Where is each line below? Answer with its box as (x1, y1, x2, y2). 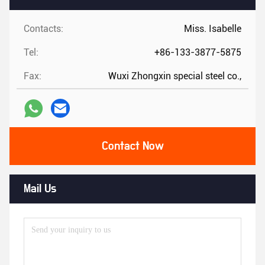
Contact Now (101, 140, 164, 152)
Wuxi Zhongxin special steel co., (108, 70, 241, 82)
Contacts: (24, 23, 63, 34)
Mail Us (24, 183, 56, 195)
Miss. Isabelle (184, 23, 241, 34)
